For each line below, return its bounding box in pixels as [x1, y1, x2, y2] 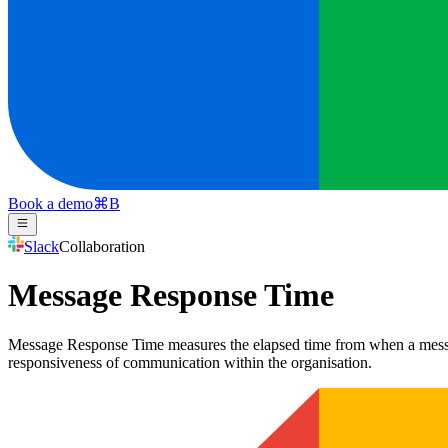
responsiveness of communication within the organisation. [8, 353, 372, 371]
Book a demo [8, 195, 93, 213]
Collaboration [59, 237, 145, 255]
